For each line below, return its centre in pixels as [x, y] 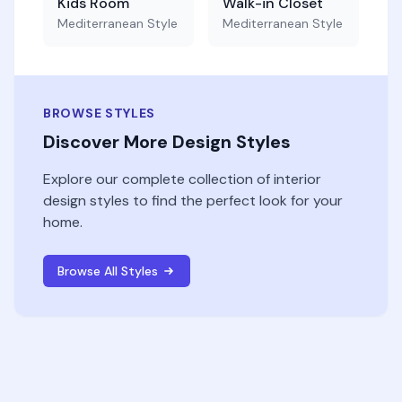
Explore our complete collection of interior [182, 179]
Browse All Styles [108, 271]
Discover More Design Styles [167, 142]
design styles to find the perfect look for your [193, 201]
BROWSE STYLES [100, 113]
